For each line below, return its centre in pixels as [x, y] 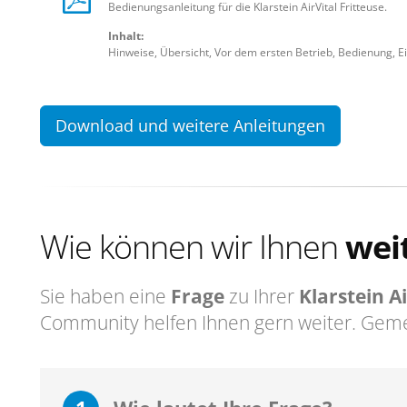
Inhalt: [126, 36]
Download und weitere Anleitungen [190, 125]
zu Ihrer [262, 296]
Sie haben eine [105, 296]
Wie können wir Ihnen [193, 246]
